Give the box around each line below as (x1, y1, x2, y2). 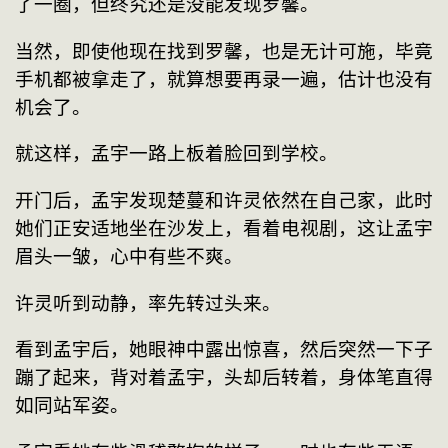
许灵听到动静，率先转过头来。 (15, 292, 281, 314)
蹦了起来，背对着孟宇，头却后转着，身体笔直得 (15, 367, 433, 389)
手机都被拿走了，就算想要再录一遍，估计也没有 (15, 68, 433, 90)
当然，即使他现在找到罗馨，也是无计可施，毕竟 (15, 40, 433, 62)
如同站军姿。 (15, 395, 129, 417)
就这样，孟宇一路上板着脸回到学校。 (15, 143, 338, 165)
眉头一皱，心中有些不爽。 (15, 245, 243, 267)
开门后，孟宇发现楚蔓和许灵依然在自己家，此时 (15, 189, 433, 211)
